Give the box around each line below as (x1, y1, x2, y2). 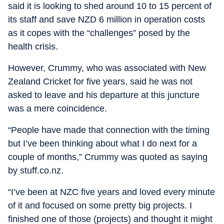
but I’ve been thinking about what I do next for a (8, 138, 197, 148)
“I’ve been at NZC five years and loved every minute (8, 186, 215, 197)
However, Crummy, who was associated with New (8, 62, 206, 73)
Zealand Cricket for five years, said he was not (8, 76, 192, 86)
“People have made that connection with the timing (8, 124, 209, 135)
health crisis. (8, 41, 58, 51)
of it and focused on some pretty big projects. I (8, 200, 192, 210)
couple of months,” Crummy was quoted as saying (8, 151, 207, 162)
